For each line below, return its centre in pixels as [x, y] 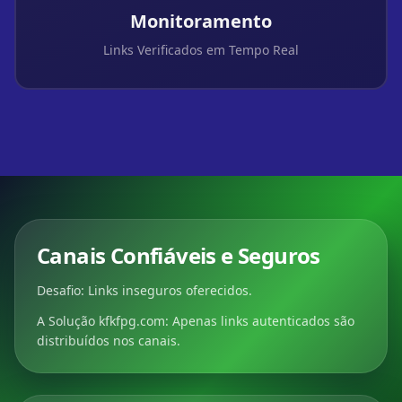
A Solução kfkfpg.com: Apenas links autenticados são [196, 321]
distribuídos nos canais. [109, 341]
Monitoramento [201, 21]
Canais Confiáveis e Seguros [179, 255]
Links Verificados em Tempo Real [201, 50]
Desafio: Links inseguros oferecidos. [144, 290]
